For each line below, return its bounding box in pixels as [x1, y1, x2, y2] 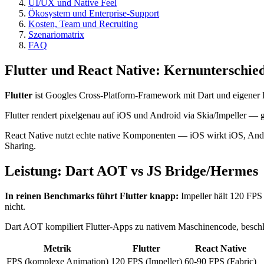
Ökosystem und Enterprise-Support [28, 8, 159, 19]
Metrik [44, 243, 71, 253]
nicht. [5, 201, 25, 212]
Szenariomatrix [28, 29, 84, 40]
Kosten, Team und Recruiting [28, 19, 138, 29]
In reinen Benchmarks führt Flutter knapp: [5, 190, 179, 201]
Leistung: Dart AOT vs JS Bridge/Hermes [5, 163, 258, 179]
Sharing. [5, 141, 36, 151]
